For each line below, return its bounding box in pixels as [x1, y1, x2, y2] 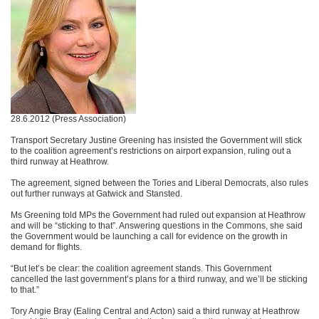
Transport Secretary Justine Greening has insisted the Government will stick [11, 135, 302, 145]
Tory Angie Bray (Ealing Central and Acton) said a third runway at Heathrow [11, 306, 300, 316]
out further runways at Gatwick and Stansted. [11, 189, 182, 199]
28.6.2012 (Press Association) [11, 114, 126, 124]
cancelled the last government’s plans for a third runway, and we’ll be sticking [11, 274, 308, 284]
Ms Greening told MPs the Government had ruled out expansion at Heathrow [11, 210, 305, 220]
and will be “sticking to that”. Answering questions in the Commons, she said [11, 221, 303, 231]
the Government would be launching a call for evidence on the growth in [11, 231, 288, 241]
